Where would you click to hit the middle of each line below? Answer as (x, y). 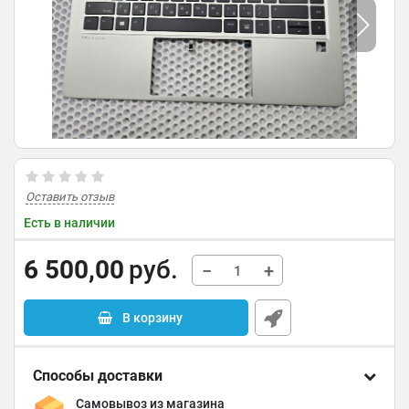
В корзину (152, 318)
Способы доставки (98, 376)
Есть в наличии (69, 223)
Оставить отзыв (70, 197)
